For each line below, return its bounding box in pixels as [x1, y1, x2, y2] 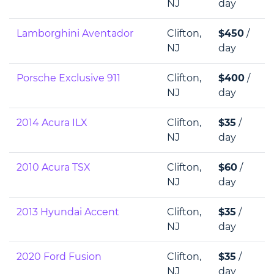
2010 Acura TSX [17, 161, 91, 174]
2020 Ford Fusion [17, 251, 102, 263]
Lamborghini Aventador [17, 28, 133, 40]
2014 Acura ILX [17, 117, 87, 129]
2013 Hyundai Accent [17, 206, 119, 218]
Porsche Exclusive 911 [17, 72, 120, 84]
